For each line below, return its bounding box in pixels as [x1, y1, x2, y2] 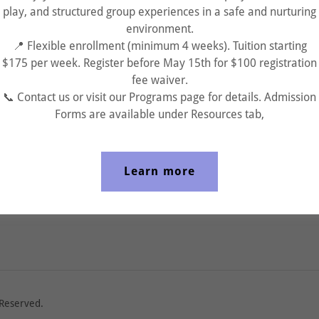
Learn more [124, 164, 195, 179]
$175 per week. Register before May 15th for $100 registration [2, 56, 317, 70]
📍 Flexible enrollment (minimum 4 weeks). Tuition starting [12, 38, 307, 53]
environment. [125, 21, 194, 36]
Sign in [138, 81, 180, 95]
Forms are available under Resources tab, [55, 107, 264, 121]
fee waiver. [131, 73, 188, 87]
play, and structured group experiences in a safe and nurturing [3, 4, 316, 19]
